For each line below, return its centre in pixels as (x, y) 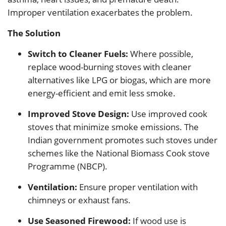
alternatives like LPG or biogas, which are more (119, 80)
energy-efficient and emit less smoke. (102, 93)
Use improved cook (168, 114)
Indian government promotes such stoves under (123, 140)
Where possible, (161, 54)
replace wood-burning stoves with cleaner (109, 67)
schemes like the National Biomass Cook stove (119, 153)
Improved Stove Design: (78, 114)
